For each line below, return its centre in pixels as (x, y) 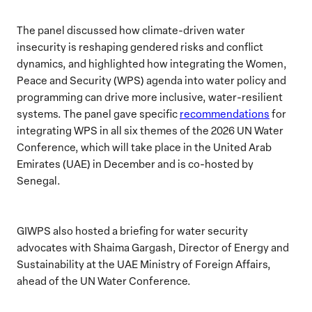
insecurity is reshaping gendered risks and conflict (140, 46)
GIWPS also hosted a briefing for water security (132, 230)
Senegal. (39, 180)
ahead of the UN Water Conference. (104, 280)
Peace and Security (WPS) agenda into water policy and (151, 80)
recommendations (225, 113)
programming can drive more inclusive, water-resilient (150, 96)
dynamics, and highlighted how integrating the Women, (152, 63)
